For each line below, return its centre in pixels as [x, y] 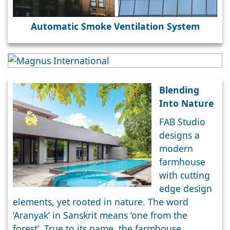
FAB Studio [182, 121]
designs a [179, 135]
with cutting [185, 175]
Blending [179, 90]
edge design [186, 188]
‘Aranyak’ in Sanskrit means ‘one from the [100, 215]
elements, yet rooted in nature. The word [101, 202]
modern [176, 148]
